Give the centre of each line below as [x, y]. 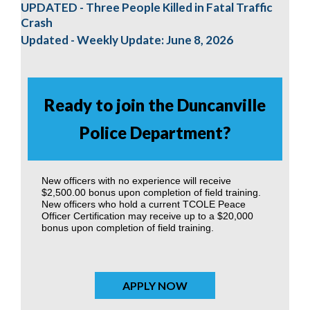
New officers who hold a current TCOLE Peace [144, 204]
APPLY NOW [155, 285]
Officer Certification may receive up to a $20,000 [147, 216]
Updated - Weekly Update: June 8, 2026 [127, 40]
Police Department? [155, 133]
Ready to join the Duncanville [155, 105]
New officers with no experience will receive [136, 181]
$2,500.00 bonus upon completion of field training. [151, 192]
